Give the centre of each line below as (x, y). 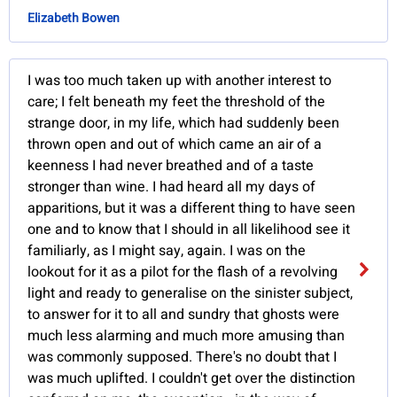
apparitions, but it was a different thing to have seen (192, 209)
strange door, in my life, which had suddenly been (184, 124)
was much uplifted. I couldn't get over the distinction (192, 379)
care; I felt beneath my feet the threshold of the (177, 102)
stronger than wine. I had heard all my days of (172, 187)
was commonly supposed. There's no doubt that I (183, 358)
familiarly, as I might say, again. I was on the (167, 251)
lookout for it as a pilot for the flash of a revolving (183, 272)
